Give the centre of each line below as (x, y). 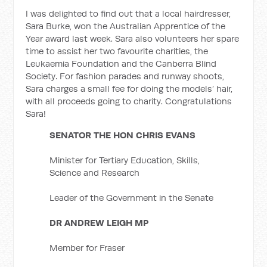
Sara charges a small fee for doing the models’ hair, (129, 89)
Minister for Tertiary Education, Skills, (125, 160)
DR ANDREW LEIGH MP (99, 223)
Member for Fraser (87, 248)
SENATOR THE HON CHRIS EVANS (123, 135)
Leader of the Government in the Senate (132, 198)
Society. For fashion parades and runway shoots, (125, 76)
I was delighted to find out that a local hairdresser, (128, 13)
